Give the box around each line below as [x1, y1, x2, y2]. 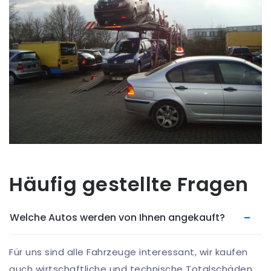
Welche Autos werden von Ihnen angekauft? [10, 210, 225, 224]
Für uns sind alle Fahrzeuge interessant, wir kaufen [9, 245, 248, 258]
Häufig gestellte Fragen [9, 170, 249, 198]
